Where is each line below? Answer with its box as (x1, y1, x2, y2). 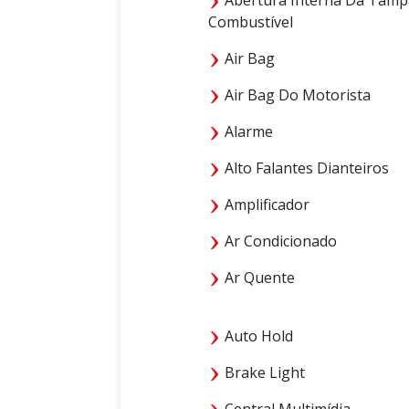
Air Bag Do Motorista (221, 84, 371, 105)
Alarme (221, 121, 273, 142)
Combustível (208, 11, 293, 32)
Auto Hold (221, 325, 293, 346)
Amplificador (221, 194, 309, 215)
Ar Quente (221, 267, 295, 288)
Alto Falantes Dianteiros (221, 157, 389, 178)
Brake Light (221, 362, 305, 383)
